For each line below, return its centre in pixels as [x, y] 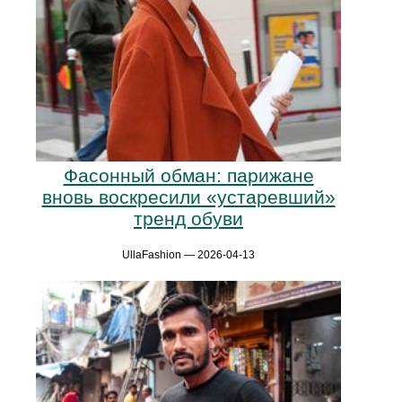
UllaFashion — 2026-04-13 [188, 255]
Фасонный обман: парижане [188, 176]
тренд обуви [188, 219]
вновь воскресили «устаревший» [188, 197]
